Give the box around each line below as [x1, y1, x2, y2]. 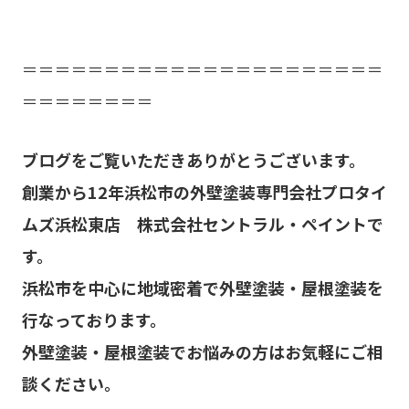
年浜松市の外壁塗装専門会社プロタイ [107, 179, 387, 204]
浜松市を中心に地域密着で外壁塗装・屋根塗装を [21, 275, 383, 299]
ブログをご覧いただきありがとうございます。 [21, 147, 365, 172]
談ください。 [21, 371, 121, 395]
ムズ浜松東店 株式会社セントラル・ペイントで [21, 211, 383, 236]
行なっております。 [21, 307, 166, 331]
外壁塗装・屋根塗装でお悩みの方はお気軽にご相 [21, 339, 383, 363]
